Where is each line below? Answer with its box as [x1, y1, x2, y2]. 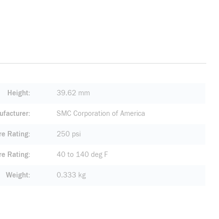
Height [7, 89, 28, 97]
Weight [6, 171, 28, 179]
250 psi [57, 130, 81, 138]
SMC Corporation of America [57, 109, 145, 118]
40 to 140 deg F [57, 151, 108, 159]
